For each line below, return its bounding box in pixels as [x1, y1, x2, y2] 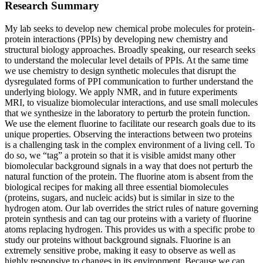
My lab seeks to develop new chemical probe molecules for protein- [5, 23, 255, 34]
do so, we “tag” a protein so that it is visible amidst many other [5, 150, 235, 161]
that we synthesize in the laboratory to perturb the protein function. [5, 108, 250, 119]
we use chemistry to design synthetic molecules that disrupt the [5, 66, 236, 76]
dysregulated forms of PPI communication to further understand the [5, 76, 253, 87]
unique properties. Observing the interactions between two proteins [5, 129, 252, 140]
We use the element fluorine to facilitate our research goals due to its [5, 119, 255, 129]
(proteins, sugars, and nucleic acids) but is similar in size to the [5, 193, 234, 203]
